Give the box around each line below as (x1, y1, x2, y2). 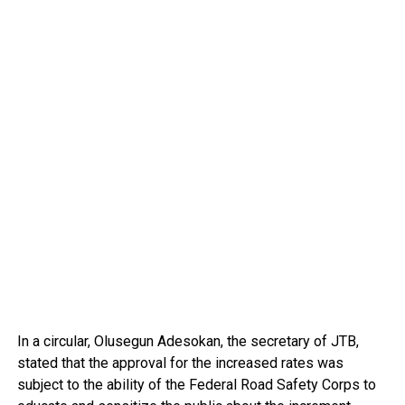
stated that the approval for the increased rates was (16, 353, 344, 372)
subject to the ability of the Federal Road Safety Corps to (16, 375, 376, 393)
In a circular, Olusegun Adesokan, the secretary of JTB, (16, 332, 359, 350)
